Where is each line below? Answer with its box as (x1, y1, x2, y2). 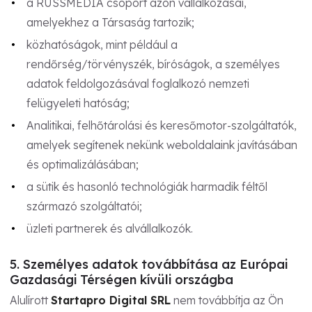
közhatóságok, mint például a (26, 37, 178, 52)
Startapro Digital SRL (51, 293, 171, 307)
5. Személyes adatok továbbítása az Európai (10, 256, 288, 272)
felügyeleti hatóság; (26, 95, 130, 110)
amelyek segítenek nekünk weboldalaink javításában (26, 137, 297, 152)
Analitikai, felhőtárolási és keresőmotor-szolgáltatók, (26, 118, 297, 132)
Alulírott (10, 293, 51, 307)
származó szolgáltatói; (26, 198, 142, 213)
